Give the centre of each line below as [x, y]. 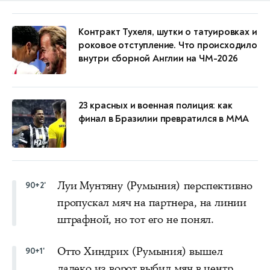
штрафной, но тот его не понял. [136, 219]
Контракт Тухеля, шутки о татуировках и [168, 32]
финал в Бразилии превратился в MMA [164, 118]
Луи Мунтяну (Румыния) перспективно [155, 185]
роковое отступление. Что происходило [168, 45]
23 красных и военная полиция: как [155, 105]
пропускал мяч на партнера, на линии [152, 202]
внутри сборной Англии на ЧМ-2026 [158, 58]
